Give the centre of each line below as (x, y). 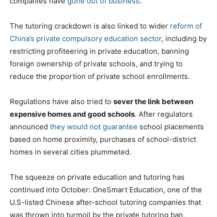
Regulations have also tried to (62, 101)
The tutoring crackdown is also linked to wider (90, 26)
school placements (171, 126)
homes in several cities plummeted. (70, 152)
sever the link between (153, 101)
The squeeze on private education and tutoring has (97, 177)
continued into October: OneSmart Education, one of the (106, 189)
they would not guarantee (94, 126)
